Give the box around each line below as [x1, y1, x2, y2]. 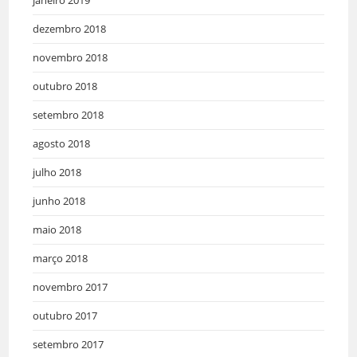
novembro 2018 [33, 50, 108, 65]
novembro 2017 [33, 280, 108, 295]
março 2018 [33, 251, 88, 266]
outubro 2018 [33, 79, 98, 94]
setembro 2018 [33, 108, 104, 123]
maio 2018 [33, 222, 82, 237]
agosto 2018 [33, 136, 91, 151]
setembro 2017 [33, 337, 104, 352]
